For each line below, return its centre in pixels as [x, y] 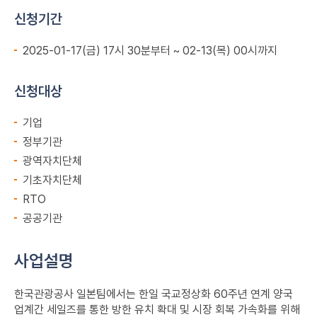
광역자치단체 [52, 161]
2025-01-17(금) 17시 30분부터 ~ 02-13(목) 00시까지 [150, 51]
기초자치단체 [52, 180]
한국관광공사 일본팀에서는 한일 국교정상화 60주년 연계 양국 [154, 294]
